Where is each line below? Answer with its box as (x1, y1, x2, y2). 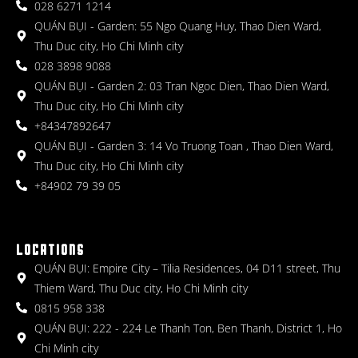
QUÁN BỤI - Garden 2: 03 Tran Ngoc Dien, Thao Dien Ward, (34, 78, 329, 93)
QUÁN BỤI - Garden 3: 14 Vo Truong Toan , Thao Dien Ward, (34, 137, 333, 153)
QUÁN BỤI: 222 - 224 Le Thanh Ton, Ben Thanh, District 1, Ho (34, 320, 342, 336)
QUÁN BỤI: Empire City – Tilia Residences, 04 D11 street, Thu (34, 260, 340, 276)
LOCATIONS (16, 242, 85, 258)
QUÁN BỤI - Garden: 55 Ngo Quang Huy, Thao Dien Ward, (34, 18, 321, 34)
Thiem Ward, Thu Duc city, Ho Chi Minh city (34, 280, 248, 296)
